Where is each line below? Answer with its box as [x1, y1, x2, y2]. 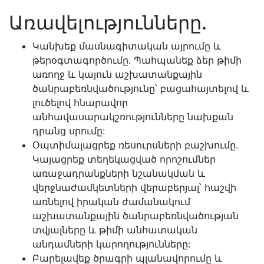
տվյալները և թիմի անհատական [32, 224, 197, 236]
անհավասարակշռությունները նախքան [32, 111, 233, 123]
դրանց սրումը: [32, 125, 105, 137]
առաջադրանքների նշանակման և [32, 167, 205, 179]
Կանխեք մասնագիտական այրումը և [32, 40, 221, 52]
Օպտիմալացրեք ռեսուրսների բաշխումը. [32, 139, 238, 151]
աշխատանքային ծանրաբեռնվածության [32, 210, 239, 222]
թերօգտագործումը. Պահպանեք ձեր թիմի [32, 54, 242, 66]
